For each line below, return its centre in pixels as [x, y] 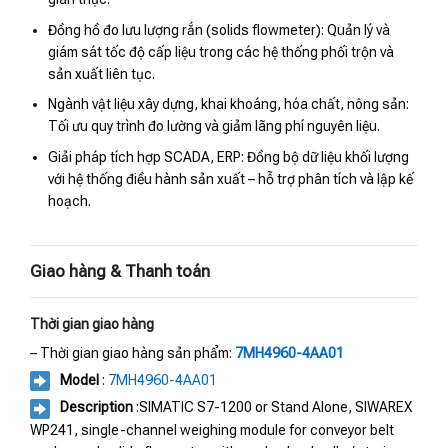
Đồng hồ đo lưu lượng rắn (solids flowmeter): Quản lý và [219, 29]
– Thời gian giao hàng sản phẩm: [131, 352]
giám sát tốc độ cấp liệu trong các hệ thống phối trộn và [221, 51]
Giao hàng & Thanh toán [120, 270]
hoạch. [70, 200]
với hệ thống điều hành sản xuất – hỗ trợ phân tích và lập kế [231, 178]
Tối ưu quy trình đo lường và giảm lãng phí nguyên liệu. [214, 126]
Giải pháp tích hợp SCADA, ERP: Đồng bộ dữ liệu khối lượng [229, 156]
